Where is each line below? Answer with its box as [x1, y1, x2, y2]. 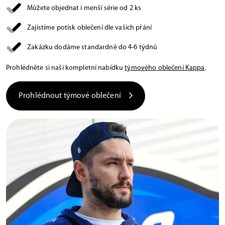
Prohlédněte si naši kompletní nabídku [6, 64, 125, 72]
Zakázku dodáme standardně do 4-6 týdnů [27, 44, 158, 52]
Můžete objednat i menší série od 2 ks [27, 5, 142, 13]
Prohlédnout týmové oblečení [19, 92, 121, 100]
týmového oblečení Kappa [125, 64, 205, 72]
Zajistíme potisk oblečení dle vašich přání [27, 24, 152, 32]
